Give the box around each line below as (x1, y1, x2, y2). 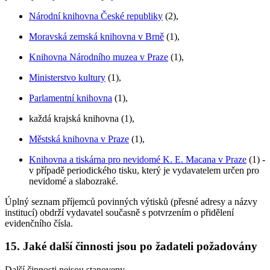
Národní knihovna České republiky (29, 10, 163, 21)
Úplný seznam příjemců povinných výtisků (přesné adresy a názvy (5, 196, 257, 207)
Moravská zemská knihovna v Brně (29, 31, 164, 42)
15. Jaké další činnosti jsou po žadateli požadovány (5, 240, 257, 253)
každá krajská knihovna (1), (29, 113, 134, 124)
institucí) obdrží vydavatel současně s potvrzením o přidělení (5, 207, 234, 218)
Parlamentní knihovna (29, 92, 112, 103)
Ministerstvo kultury (29, 72, 105, 83)
